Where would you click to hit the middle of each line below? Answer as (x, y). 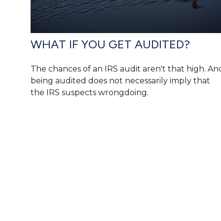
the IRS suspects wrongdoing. (90, 93)
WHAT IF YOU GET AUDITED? (110, 44)
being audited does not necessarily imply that (120, 81)
